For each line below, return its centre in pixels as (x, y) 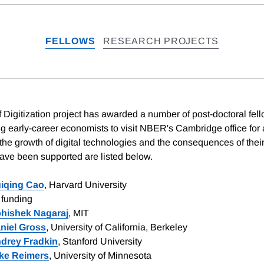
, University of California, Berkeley (117, 227)
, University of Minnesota (100, 256)
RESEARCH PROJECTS (161, 41)
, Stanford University (100, 242)
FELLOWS (70, 41)
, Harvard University (85, 185)
